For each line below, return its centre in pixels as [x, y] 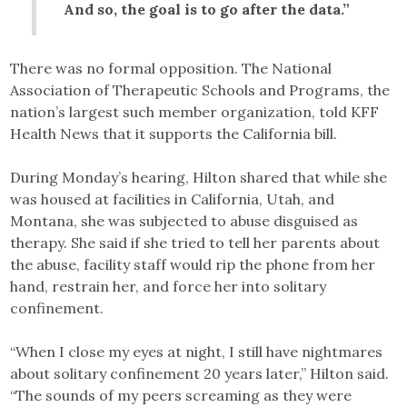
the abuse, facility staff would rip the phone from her [193, 264]
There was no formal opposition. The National [171, 68]
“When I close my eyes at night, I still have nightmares [197, 352]
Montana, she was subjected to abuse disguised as [184, 221]
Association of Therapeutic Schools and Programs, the [200, 90]
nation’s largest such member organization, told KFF [195, 112]
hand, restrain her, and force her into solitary [169, 286]
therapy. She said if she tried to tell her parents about [195, 243]
